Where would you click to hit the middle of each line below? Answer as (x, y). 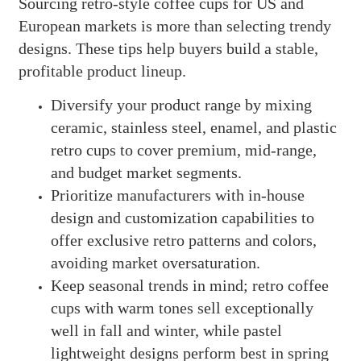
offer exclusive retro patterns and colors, (183, 241)
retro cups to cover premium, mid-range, (183, 150)
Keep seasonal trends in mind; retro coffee (189, 286)
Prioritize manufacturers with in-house (177, 195)
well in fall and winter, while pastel (166, 331)
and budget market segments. (146, 173)
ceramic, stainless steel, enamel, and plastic (193, 128)
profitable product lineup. (102, 71)
